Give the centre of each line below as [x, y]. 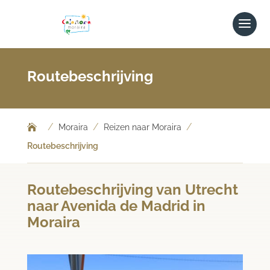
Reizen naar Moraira [142, 127]
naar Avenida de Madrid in [116, 206]
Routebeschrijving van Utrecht [132, 190]
